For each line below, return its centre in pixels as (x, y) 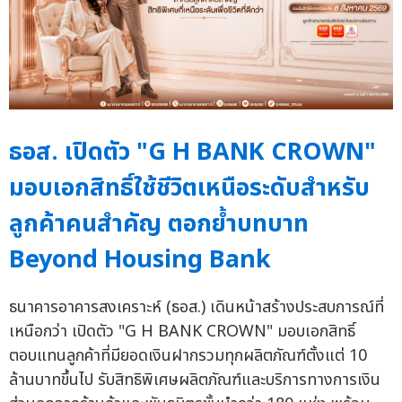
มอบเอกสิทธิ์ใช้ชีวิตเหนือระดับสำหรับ (189, 188)
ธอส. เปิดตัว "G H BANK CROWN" (192, 152)
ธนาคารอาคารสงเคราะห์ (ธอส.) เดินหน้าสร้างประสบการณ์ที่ (197, 307)
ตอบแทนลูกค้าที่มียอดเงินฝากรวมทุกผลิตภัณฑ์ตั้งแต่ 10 (188, 355)
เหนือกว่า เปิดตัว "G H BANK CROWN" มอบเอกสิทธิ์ (182, 331)
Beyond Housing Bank (140, 259)
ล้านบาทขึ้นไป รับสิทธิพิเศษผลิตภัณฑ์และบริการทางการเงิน (195, 380)
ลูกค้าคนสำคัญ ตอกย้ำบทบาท (159, 223)
